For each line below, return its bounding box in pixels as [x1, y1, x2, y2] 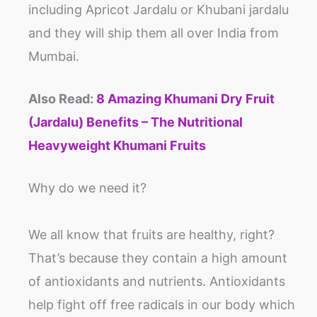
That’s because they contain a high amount [28, 250, 287, 265]
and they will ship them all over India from [28, 25, 279, 40]
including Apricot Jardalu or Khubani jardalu [28, 1, 289, 17]
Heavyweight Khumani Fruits [28, 137, 206, 153]
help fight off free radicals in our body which [28, 296, 295, 312]
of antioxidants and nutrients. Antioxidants [28, 273, 285, 289]
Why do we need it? [28, 180, 146, 195]
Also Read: [28, 91, 96, 106]
